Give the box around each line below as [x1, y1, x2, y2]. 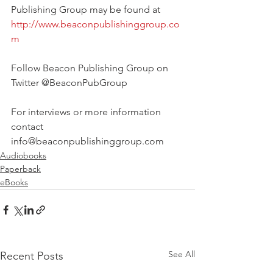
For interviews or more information [11, 106, 163, 118]
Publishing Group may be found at [11, 4, 163, 16]
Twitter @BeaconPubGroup [11, 77, 127, 89]
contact [11, 121, 46, 133]
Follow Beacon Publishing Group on [11, 62, 171, 74]
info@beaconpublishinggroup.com [11, 135, 166, 147]
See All [168, 249, 195, 260]
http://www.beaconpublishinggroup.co [11, 18, 180, 30]
